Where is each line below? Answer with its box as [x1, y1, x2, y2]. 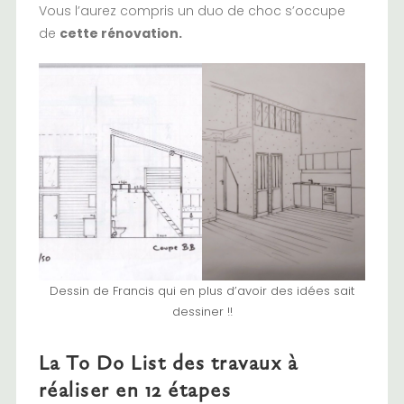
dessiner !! [171, 303, 233, 321]
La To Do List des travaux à [38, 349, 298, 376]
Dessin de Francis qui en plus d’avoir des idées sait [50, 282, 354, 300]
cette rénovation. [59, 23, 182, 42]
